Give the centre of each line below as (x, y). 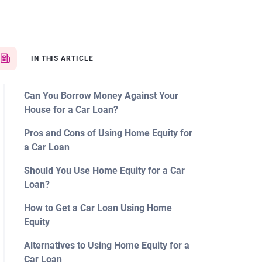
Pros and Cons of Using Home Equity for (108, 133)
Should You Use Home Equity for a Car (104, 170)
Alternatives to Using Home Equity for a (106, 245)
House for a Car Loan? (71, 110)
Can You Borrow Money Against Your (101, 96)
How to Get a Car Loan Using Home (98, 208)
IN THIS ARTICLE (62, 58)
